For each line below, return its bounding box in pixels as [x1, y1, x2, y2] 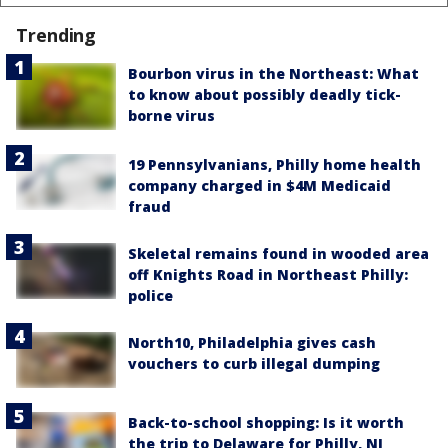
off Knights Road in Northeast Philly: [128, 264, 408, 284]
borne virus [128, 106, 215, 126]
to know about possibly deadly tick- [128, 85, 401, 105]
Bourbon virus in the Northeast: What [128, 64, 419, 84]
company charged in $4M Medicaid [128, 175, 391, 195]
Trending [16, 23, 97, 48]
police [128, 285, 173, 305]
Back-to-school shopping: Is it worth [128, 413, 404, 433]
